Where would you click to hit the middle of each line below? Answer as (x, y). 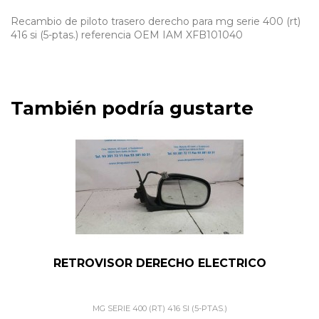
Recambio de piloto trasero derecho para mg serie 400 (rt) (156, 22)
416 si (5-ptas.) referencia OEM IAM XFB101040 (127, 35)
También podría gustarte (132, 109)
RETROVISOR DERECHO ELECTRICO (159, 263)
